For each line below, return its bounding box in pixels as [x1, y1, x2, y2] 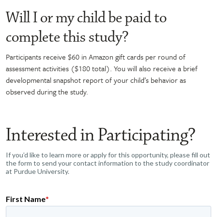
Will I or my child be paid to [6, 8, 167, 28]
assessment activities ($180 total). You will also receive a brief [6, 62, 198, 74]
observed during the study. [6, 86, 88, 97]
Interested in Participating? [6, 124, 196, 147]
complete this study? [6, 27, 129, 47]
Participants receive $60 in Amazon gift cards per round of [6, 51, 186, 62]
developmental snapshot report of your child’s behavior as [6, 74, 186, 85]
